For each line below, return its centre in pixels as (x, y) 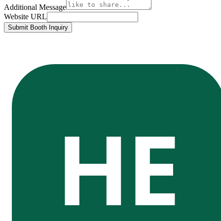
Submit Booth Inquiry (38, 27)
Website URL (25, 16)
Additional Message (35, 7)
